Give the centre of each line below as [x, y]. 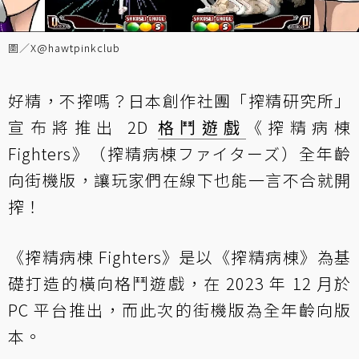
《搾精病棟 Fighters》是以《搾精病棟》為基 [179, 257]
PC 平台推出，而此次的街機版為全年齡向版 [179, 310]
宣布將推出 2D [83, 127]
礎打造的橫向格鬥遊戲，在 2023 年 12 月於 [179, 283]
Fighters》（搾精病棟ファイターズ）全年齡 [179, 153]
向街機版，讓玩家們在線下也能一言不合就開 [179, 180]
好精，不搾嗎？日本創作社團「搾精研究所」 [179, 101]
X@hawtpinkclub [75, 48]
